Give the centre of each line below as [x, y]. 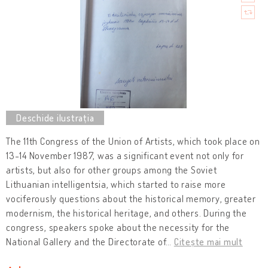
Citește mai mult [208, 241]
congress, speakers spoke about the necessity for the [118, 227]
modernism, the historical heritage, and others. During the [127, 213]
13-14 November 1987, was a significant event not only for [125, 155]
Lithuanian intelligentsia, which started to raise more [116, 184]
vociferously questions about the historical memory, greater [131, 198]
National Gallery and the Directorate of [86, 241]
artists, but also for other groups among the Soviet [112, 170]
